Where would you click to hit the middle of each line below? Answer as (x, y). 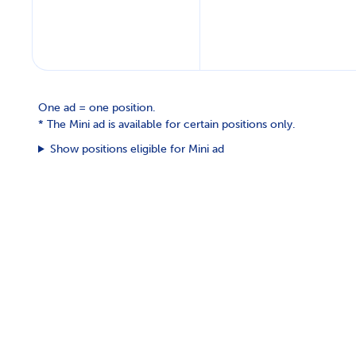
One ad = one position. (97, 108)
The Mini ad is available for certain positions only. (171, 125)
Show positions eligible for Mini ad (137, 149)
